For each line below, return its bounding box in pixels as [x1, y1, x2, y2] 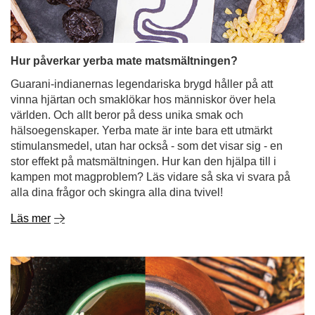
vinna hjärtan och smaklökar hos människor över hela [11, 94, 276, 105]
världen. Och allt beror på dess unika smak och [11, 109, 243, 121]
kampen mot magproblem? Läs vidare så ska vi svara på [11, 171, 290, 183]
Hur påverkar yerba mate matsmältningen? [11, 55, 238, 67]
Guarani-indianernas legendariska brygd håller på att [11, 78, 273, 90]
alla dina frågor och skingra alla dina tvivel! [11, 186, 223, 198]
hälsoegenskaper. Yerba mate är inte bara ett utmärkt [11, 124, 272, 136]
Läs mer [11, 212, 51, 224]
